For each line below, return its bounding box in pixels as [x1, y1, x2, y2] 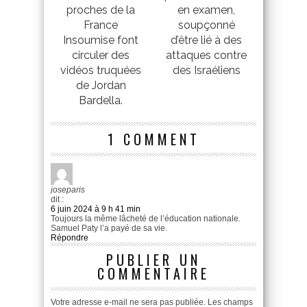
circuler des [72, 48, 130, 62]
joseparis [51, 184, 85, 195]
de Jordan [75, 78, 126, 92]
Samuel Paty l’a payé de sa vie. [51, 223, 167, 233]
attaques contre [166, 48, 247, 62]
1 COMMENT [107, 128, 200, 149]
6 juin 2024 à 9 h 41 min [51, 204, 140, 214]
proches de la [66, 3, 135, 16]
